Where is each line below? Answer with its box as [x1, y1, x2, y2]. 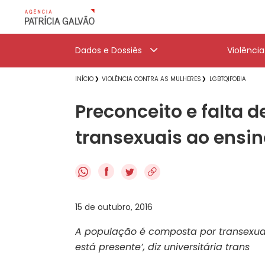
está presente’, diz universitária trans [75, 240, 250, 254]
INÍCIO [75, 75, 93, 83]
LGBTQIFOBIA [209, 75, 246, 83]
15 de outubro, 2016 [75, 201, 153, 213]
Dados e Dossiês [75, 44, 142, 56]
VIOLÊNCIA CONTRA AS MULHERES [102, 75, 201, 83]
